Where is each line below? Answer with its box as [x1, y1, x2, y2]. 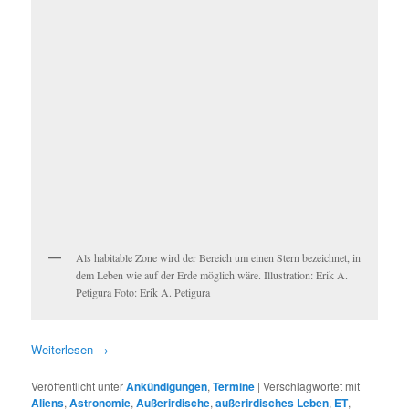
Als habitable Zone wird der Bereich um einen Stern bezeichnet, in [76, 250, 362, 266]
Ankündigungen [126, 378, 208, 395]
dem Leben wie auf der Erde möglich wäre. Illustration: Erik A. [76, 267, 349, 283]
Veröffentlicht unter [31, 378, 124, 394]
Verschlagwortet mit [263, 378, 361, 394]
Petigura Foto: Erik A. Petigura [76, 285, 211, 300]
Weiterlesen [31, 341, 98, 359]
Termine [213, 378, 256, 395]
